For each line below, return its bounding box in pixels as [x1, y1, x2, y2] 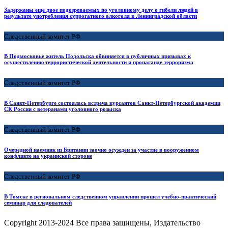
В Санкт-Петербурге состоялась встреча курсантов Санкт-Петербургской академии [4, 100, 220, 106]
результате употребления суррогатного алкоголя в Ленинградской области [4, 12, 197, 19]
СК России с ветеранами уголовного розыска [4, 106, 121, 112]
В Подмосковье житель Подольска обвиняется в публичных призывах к [4, 53, 191, 60]
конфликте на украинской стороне [4, 153, 92, 159]
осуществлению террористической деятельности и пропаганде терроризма [4, 59, 193, 66]
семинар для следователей [4, 199, 72, 206]
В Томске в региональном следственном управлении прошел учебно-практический [4, 193, 216, 200]
